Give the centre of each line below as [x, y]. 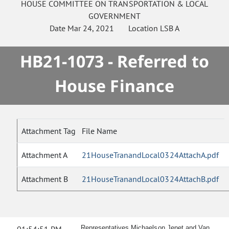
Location [137, 28]
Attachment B [45, 179]
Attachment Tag [49, 131]
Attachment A [45, 155]
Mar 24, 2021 [91, 28]
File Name [99, 131]
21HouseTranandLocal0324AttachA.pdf [150, 155]
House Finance [114, 86]
